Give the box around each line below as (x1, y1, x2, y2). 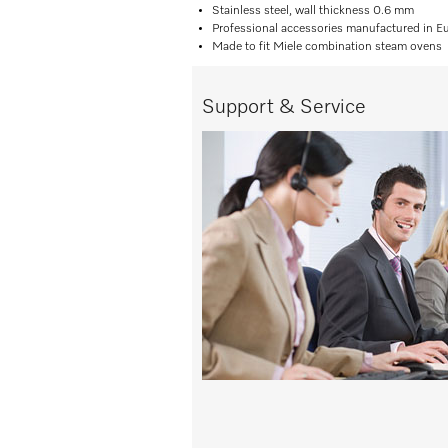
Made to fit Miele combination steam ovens (212, 41, 442, 53)
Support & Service (202, 97, 366, 117)
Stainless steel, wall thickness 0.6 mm (212, 5, 414, 17)
